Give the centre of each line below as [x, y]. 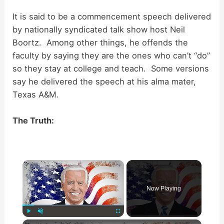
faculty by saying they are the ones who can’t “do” [111, 55]
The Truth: [33, 121]
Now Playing [164, 189]
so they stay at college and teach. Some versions [111, 68]
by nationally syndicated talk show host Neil [99, 29]
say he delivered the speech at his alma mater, [104, 81]
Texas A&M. [36, 94]
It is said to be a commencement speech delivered [112, 16]
